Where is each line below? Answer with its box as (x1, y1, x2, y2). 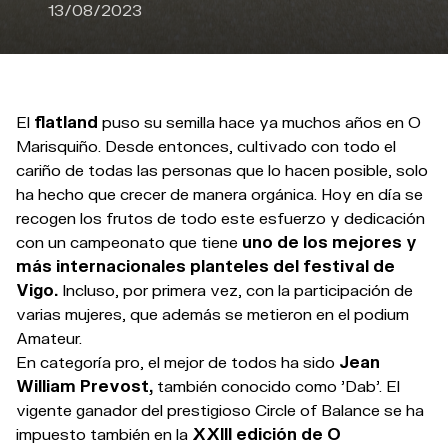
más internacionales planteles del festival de (16, 256, 395, 276)
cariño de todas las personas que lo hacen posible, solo (16, 160, 428, 180)
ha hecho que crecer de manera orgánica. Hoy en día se (16, 184, 423, 204)
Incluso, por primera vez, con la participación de (62, 280, 413, 300)
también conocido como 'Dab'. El (153, 376, 400, 396)
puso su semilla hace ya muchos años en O (98, 112, 421, 132)
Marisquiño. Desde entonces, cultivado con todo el (16, 136, 396, 156)
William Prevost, (16, 376, 153, 396)
